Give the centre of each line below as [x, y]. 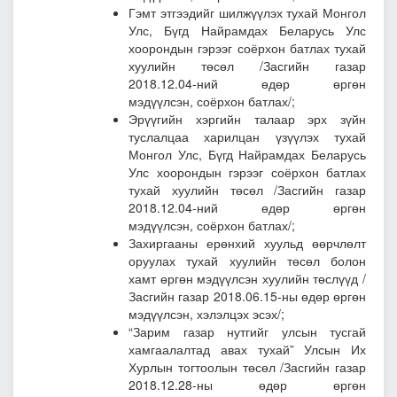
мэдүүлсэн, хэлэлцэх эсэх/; [206, 314]
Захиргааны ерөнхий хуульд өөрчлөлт [247, 243]
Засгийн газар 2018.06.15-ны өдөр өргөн [247, 296]
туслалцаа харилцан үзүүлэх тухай [247, 137]
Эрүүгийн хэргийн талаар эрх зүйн [247, 119]
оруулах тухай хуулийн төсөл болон [247, 261]
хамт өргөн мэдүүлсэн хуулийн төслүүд [245, 279]
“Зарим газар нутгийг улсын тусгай [247, 332]
